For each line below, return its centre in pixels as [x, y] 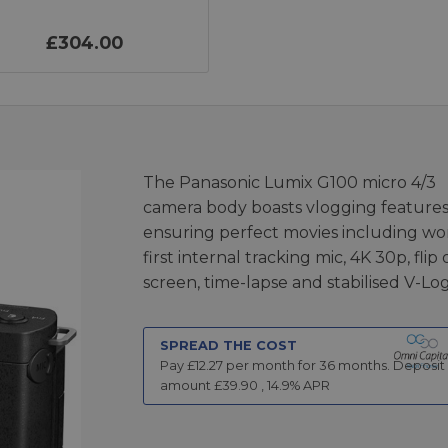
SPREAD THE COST [228, 346]
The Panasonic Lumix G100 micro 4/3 [289, 183]
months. [362, 366]
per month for [270, 366]
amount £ [190, 386]
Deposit [418, 366]
